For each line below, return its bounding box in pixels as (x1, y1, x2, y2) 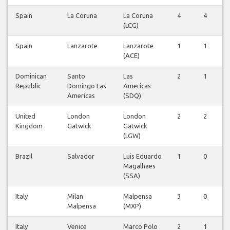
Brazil (15, 152, 32, 160)
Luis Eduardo (123, 152, 162, 160)
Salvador (67, 152, 94, 160)
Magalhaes (123, 162, 156, 170)
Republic (15, 82, 41, 90)
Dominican (15, 72, 47, 80)
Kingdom (15, 122, 43, 130)
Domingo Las (67, 82, 106, 90)
